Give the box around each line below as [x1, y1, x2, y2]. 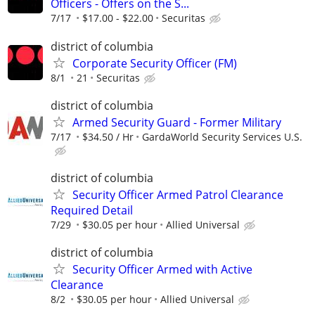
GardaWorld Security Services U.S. [142, 129, 302, 143]
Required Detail [51, 202, 133, 218]
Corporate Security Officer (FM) [72, 55, 237, 71]
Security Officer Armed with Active [72, 262, 252, 278]
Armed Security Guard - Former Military [72, 114, 281, 130]
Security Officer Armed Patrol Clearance [72, 186, 283, 202]
